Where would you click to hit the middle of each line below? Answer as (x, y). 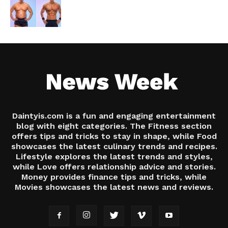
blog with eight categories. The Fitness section (114, 126)
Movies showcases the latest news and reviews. (114, 187)
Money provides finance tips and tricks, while (114, 177)
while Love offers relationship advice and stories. (114, 166)
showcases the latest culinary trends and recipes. (114, 146)
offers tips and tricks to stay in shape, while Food (114, 136)
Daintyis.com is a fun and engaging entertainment (114, 116)
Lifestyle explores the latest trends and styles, (114, 156)
